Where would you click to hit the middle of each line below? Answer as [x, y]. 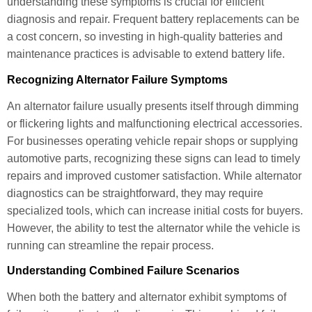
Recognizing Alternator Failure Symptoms [117, 79]
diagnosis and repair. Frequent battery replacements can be [153, 19]
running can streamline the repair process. [110, 245]
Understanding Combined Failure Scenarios [123, 270]
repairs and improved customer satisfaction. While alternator [154, 175]
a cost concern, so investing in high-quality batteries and [145, 37]
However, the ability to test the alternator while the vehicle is [154, 228]
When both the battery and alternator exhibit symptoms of [147, 297]
